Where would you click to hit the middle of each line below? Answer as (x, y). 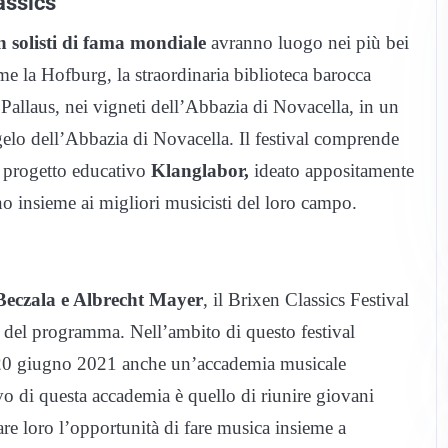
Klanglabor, (200, 171)
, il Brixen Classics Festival (306, 300)
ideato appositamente (331, 171)
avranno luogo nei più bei (307, 43)
